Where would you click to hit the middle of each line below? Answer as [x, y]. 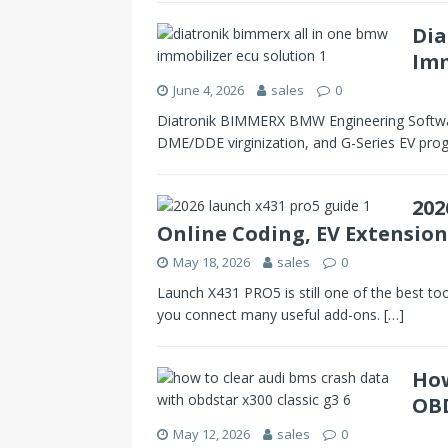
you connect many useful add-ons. [270, 314]
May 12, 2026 [211, 433]
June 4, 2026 [208, 89]
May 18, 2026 [211, 261]
